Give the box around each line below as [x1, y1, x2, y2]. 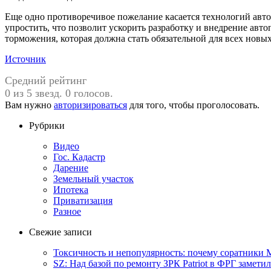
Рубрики [29, 120, 65, 131]
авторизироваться [54, 99, 127, 110]
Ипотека [53, 184, 88, 195]
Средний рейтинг [5, 74, 87, 87]
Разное [53, 206, 81, 217]
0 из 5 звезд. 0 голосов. [5, 87, 113, 99]
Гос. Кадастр [53, 151, 105, 162]
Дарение [53, 162, 88, 173]
